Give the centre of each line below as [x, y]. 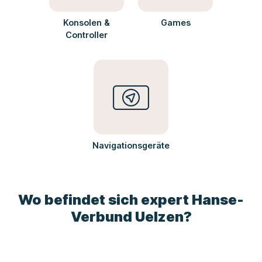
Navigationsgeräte [131, 146]
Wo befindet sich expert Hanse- [131, 200]
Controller [87, 35]
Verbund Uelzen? [131, 217]
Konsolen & [87, 23]
